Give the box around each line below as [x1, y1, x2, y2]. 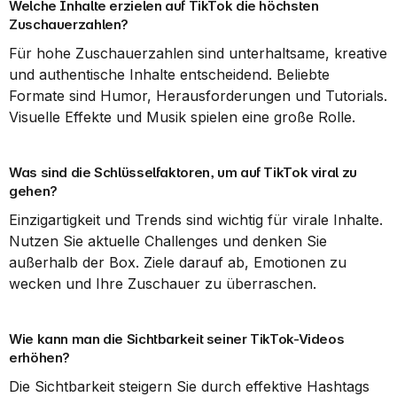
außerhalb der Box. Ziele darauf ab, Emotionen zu [9, 253, 346, 271]
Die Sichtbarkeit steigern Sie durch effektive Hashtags [9, 378, 370, 395]
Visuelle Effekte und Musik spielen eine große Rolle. [9, 108, 355, 126]
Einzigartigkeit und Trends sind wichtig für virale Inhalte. [9, 211, 383, 229]
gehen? [9, 183, 58, 199]
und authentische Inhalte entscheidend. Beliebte [9, 66, 330, 83]
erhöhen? [9, 349, 70, 366]
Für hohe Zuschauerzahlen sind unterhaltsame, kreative [9, 44, 387, 62]
